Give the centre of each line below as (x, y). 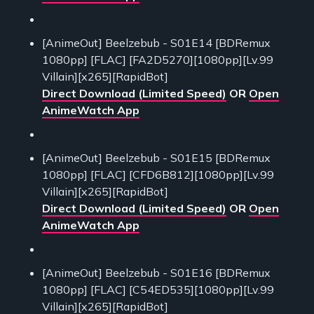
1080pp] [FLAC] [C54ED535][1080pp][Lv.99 (158, 290)
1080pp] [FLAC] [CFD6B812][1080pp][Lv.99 (158, 175)
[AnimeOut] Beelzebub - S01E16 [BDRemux (156, 273)
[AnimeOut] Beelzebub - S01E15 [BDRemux (156, 158)
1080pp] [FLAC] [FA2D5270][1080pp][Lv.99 (158, 60)
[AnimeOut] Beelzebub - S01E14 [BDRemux (156, 43)
